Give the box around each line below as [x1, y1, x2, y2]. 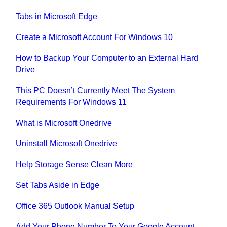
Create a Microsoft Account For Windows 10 [16, 33, 173, 42]
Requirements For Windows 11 [16, 98, 127, 107]
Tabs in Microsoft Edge [16, 12, 98, 21]
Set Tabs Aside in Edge [16, 181, 100, 190]
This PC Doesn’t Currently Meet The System [16, 86, 175, 95]
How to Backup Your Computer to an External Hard [16, 54, 199, 63]
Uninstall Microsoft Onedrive [16, 139, 118, 148]
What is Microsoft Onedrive [16, 119, 112, 128]
